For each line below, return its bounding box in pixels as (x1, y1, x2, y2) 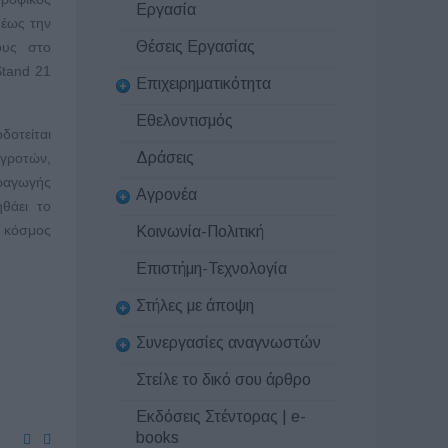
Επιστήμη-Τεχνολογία (136, 260, 287, 278)
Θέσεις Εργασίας (136, 38, 255, 56)
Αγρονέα (136, 185, 197, 203)
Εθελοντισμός (136, 112, 233, 129)
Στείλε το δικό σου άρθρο (136, 370, 311, 388)
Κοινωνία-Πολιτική (136, 223, 264, 241)
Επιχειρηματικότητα (136, 74, 271, 92)
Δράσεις (136, 149, 194, 167)
